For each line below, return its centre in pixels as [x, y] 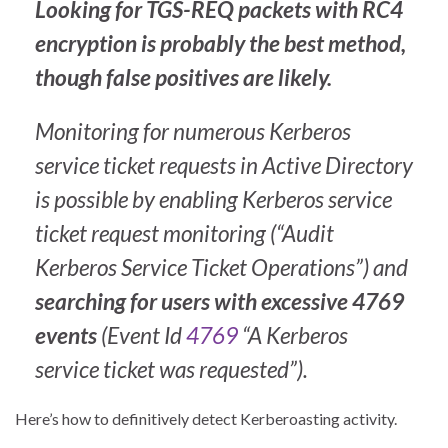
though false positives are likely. [183, 78]
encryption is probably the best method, [220, 44]
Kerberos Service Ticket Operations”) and [221, 268]
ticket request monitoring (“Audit [184, 234]
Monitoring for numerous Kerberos [193, 132]
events [68, 336]
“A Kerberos [293, 336]
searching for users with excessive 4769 [219, 302]
